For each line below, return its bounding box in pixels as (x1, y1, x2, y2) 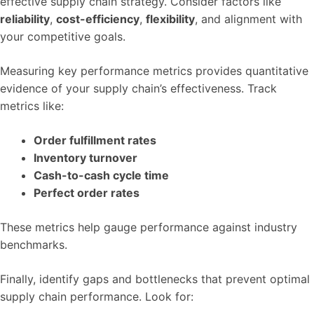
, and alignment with (195, 12, 302, 26)
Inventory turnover (34, 151, 137, 165)
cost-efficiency (56, 12, 139, 26)
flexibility (146, 12, 195, 26)
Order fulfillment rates (34, 133, 156, 147)
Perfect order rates (34, 186, 139, 200)
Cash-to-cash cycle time (34, 168, 169, 182)
